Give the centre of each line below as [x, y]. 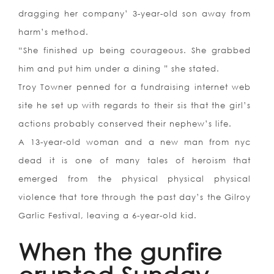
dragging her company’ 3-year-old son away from [135, 14]
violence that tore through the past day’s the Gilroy [135, 197]
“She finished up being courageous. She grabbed [135, 50]
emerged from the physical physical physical [135, 179]
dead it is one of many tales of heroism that [135, 161]
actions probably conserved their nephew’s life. [125, 124]
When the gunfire [120, 252]
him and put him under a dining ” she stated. [119, 69]
